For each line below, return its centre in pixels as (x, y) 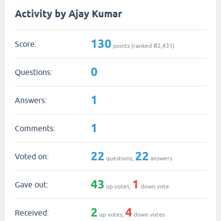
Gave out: (32, 184)
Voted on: (32, 156)
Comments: (35, 128)
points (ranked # (134, 46)
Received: (32, 212)
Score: (26, 44)
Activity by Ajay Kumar (68, 14)
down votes (148, 214)
